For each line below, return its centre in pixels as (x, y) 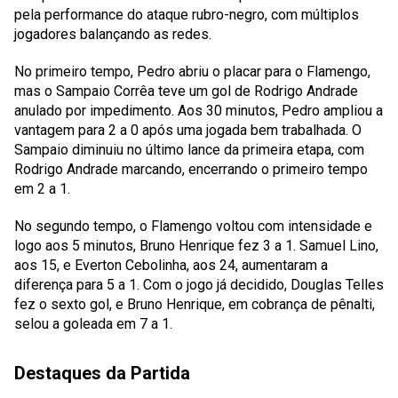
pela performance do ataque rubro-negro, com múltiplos (187, 15)
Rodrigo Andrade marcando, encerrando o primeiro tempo (191, 169)
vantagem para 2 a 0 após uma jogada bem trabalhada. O (188, 130)
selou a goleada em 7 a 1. (93, 324)
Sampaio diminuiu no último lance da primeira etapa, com (189, 150)
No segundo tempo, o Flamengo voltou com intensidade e (193, 226)
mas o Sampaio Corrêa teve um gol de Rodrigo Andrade (186, 91)
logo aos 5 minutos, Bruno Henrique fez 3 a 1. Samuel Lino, (196, 246)
